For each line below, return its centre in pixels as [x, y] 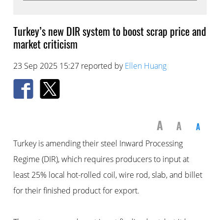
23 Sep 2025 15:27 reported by [69, 66]
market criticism [45, 44]
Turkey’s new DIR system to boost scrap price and [110, 31]
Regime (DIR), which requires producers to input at [101, 159]
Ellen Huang [145, 66]
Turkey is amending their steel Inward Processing [98, 144]
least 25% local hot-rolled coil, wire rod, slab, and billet [108, 175]
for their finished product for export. [76, 191]
